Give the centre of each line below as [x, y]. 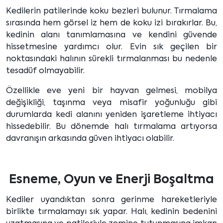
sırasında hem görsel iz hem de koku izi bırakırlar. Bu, [111, 24]
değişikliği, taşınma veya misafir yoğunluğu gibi [111, 103]
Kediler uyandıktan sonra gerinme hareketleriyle [111, 200]
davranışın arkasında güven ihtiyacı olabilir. [90, 139]
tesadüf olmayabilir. [45, 71]
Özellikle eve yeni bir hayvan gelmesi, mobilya [111, 91]
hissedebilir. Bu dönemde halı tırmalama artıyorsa [111, 127]
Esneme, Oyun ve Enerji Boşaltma [111, 180]
